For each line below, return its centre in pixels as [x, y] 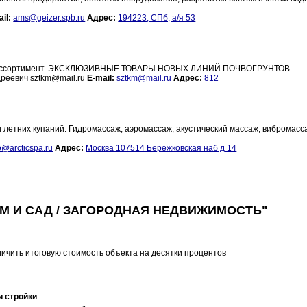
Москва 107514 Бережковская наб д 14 [161, 148]
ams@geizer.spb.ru [49, 18]
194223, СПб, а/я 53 [157, 18]
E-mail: [101, 78]
